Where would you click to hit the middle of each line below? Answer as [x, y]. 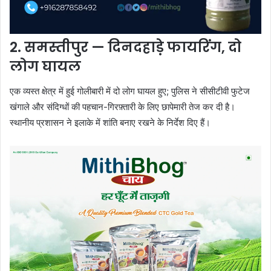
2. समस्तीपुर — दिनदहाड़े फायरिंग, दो [126, 47]
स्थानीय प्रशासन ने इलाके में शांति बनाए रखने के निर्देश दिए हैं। [110, 122]
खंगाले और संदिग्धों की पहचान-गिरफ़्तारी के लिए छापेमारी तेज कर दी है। [122, 106]
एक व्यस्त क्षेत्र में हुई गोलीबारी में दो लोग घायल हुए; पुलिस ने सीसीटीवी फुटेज [130, 91]
